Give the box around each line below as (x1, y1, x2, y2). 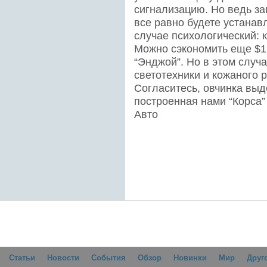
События (91, 253, 126, 262)
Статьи (9, 253, 35, 262)
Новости (47, 253, 79, 262)
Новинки (173, 253, 207, 262)
